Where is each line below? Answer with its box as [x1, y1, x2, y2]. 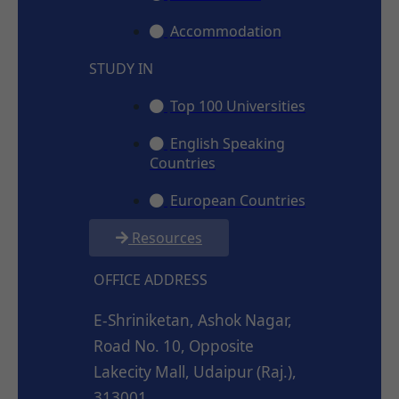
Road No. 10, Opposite [94, 335, 254, 356]
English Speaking [170, 133, 285, 153]
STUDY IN [89, 58, 153, 78]
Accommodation [170, 20, 281, 41]
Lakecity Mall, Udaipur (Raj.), [94, 361, 297, 382]
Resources [132, 227, 202, 248]
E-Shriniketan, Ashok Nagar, [94, 309, 292, 330]
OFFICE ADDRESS [94, 269, 208, 289]
